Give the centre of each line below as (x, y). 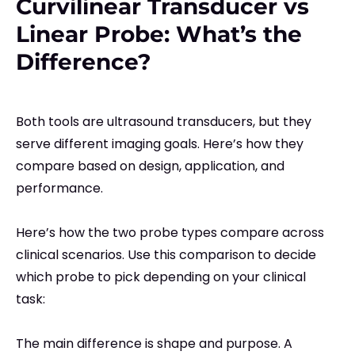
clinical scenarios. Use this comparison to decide (166, 255)
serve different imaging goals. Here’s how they (160, 144)
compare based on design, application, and (150, 166)
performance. (59, 189)
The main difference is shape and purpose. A (154, 344)
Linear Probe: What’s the (159, 34)
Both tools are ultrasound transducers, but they (164, 122)
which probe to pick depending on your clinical (161, 277)
